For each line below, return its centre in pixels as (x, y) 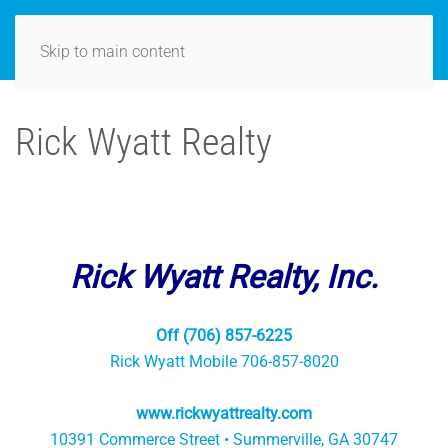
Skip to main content (112, 51)
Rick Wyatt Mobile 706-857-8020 (224, 361)
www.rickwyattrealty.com (224, 413)
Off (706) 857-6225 (224, 335)
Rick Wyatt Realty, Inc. (224, 277)
